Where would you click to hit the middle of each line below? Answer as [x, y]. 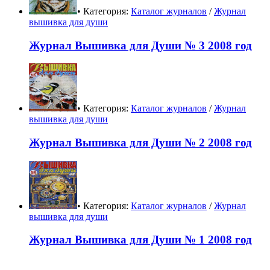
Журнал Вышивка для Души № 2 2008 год [140, 143]
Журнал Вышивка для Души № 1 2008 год [140, 240]
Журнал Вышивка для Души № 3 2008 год [140, 45]
